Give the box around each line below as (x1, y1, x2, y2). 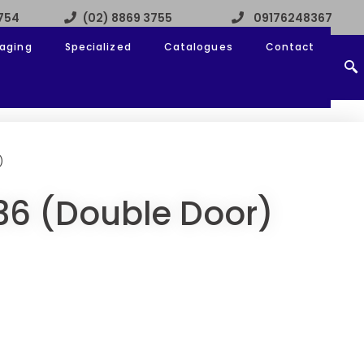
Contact (265, 40, 315, 54)
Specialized (64, 40, 132, 54)
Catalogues (163, 40, 233, 54)
